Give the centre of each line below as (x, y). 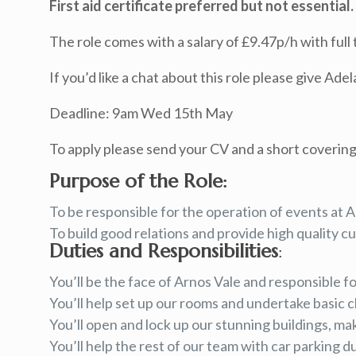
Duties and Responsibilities (164, 251)
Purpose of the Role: (138, 181)
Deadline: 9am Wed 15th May (141, 113)
